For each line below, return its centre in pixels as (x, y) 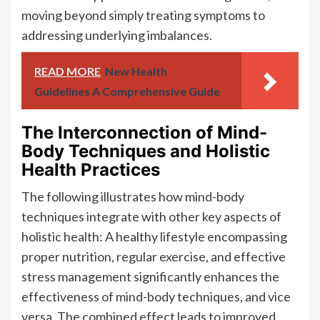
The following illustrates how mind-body (133, 196)
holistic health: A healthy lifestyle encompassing (154, 236)
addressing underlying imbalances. (117, 35)
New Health (136, 71)
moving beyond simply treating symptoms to (143, 15)
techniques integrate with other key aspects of (151, 216)
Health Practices (91, 169)
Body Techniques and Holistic (146, 151)
